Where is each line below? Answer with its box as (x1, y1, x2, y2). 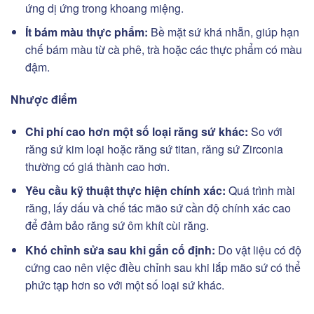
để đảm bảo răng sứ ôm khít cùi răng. (25, 217, 209, 234)
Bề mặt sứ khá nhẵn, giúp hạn (150, 24, 299, 41)
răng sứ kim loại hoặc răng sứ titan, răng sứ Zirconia (25, 140, 283, 157)
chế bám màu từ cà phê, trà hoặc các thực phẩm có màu (25, 41, 302, 58)
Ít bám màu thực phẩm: (25, 24, 151, 41)
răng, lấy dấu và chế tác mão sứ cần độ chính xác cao (25, 200, 291, 217)
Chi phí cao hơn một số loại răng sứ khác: (25, 123, 251, 139)
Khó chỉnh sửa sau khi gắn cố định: (25, 241, 218, 258)
